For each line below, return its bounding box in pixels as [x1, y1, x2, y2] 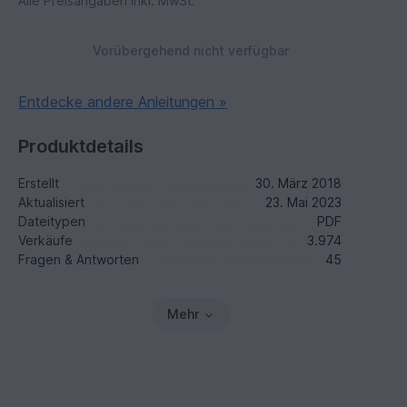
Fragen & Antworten [18, 252, 140, 267]
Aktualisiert [18, 194, 85, 210]
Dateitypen [18, 213, 86, 229]
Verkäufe [18, 233, 74, 248]
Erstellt [18, 175, 60, 191]
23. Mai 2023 [264, 194, 342, 210]
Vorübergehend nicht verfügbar [93, 43, 290, 58]
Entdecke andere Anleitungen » [18, 93, 228, 111]
